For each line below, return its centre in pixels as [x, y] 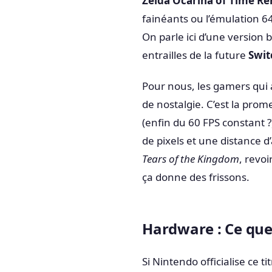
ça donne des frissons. [196, 177]
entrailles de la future [195, 55]
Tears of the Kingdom [191, 159]
